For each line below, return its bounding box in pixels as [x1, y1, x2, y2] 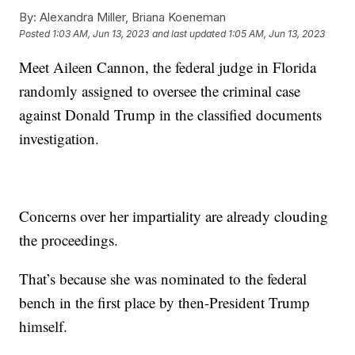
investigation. [19, 128, 105, 148]
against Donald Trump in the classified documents [19, 104, 323, 124]
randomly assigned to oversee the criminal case [19, 80, 301, 101]
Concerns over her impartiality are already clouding [19, 205, 329, 226]
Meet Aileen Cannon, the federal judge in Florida [19, 56, 317, 77]
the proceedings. [19, 229, 124, 250]
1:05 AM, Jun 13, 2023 [228, 28, 326, 40]
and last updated [152, 28, 227, 40]
